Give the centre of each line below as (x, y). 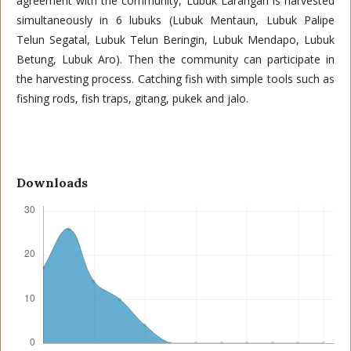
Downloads (52, 183)
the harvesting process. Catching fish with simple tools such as (175, 79)
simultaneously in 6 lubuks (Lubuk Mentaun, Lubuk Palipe (175, 20)
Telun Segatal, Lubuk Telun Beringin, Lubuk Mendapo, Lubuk (175, 40)
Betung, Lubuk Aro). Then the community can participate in (175, 59)
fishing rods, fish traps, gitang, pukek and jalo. (132, 98)
